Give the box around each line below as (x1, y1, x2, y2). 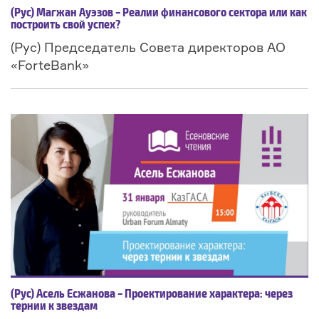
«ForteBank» (11, 57, 89, 73)
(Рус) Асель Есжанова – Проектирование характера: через (11, 289, 293, 300)
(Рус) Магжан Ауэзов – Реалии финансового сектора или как (11, 8, 307, 19)
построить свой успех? (11, 20, 120, 31)
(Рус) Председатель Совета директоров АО (11, 39, 286, 56)
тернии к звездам (11, 301, 98, 313)
